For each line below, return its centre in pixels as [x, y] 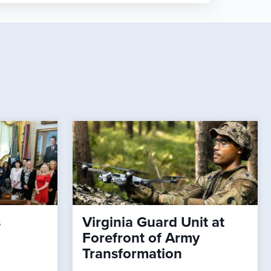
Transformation [132, 254]
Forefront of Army [141, 238]
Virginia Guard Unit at [153, 223]
